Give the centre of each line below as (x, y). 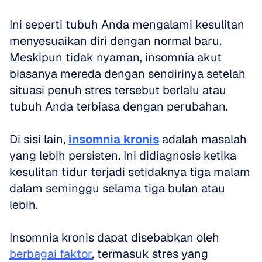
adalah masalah (203, 139)
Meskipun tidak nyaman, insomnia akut (116, 57)
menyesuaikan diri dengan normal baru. (116, 41)
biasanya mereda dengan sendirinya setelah (127, 74)
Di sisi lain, (39, 139)
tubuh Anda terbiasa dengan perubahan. (119, 106)
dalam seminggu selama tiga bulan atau (117, 188)
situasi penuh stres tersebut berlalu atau (118, 90)
